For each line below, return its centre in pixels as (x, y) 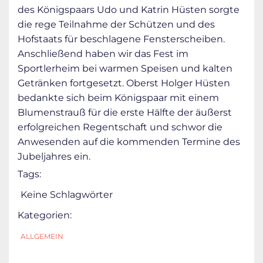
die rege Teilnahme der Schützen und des (116, 24)
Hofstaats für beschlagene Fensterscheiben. (121, 39)
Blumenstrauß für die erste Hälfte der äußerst (125, 112)
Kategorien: (45, 215)
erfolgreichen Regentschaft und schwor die (120, 127)
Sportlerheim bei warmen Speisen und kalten (125, 68)
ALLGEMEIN (42, 236)
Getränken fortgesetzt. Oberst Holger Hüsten (124, 83)
